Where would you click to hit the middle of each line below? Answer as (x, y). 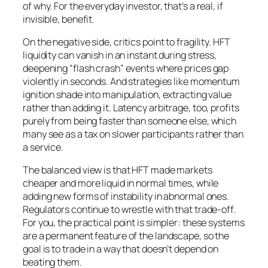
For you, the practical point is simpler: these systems (134, 223)
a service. (43, 147)
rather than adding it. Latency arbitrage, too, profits (131, 107)
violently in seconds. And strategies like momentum (131, 81)
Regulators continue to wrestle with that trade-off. (129, 210)
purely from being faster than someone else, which (130, 121)
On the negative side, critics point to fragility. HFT (127, 42)
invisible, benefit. (59, 19)
